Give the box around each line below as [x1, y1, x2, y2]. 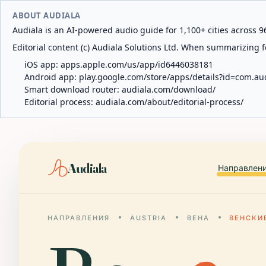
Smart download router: [24, 84, 122, 95]
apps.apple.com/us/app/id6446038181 [61, 59, 213, 70]
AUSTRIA [129, 214, 167, 222]
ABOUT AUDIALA [12, 10, 81, 21]
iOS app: [24, 59, 61, 70]
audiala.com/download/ [122, 84, 216, 95]
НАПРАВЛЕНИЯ [47, 214, 110, 222]
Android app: [24, 71, 79, 83]
